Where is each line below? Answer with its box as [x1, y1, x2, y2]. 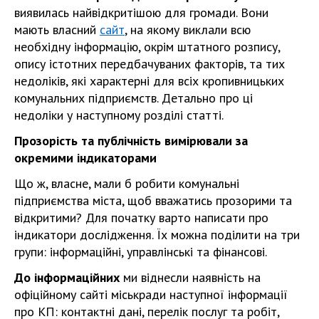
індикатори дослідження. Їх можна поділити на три [14, 226, 300, 243]
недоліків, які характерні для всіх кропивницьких [14, 72, 284, 89]
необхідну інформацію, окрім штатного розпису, [14, 38, 280, 55]
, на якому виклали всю [125, 21, 251, 38]
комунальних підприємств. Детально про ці [14, 89, 253, 106]
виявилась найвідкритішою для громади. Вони [14, 4, 268, 21]
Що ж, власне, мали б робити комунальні [14, 174, 239, 192]
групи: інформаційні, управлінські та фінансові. [14, 243, 267, 260]
